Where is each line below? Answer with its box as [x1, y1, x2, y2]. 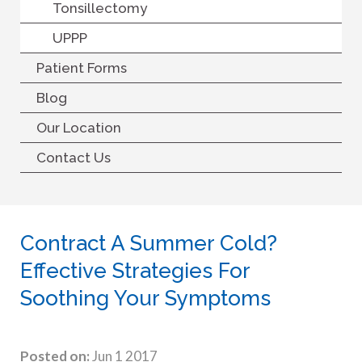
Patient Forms [36, 59, 127, 76]
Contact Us [36, 149, 111, 166]
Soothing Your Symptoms [20, 285, 271, 310]
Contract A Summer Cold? [20, 230, 277, 255]
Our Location [36, 119, 121, 136]
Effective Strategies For [20, 258, 250, 283]
